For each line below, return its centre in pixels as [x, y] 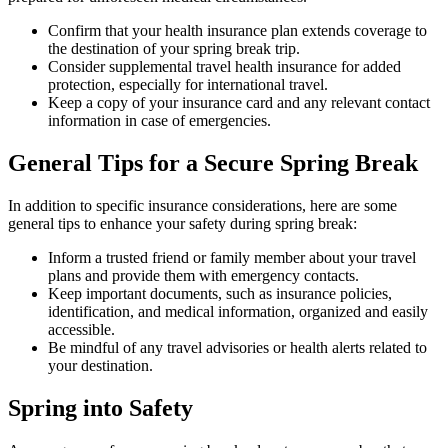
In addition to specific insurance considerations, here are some [202, 205]
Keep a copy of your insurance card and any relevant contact [239, 103]
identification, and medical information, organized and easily [238, 311]
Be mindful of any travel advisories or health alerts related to [237, 347]
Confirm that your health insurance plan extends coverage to [237, 31]
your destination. [100, 365]
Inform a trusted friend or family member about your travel [232, 257]
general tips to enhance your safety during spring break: [182, 223]
